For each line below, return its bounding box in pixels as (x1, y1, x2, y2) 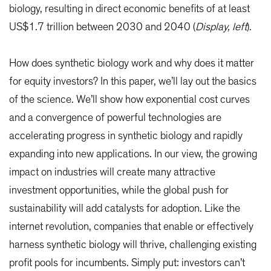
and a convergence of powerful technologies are (9, 113, 221, 124)
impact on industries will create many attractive (9, 167, 215, 178)
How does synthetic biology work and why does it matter (9, 58, 254, 70)
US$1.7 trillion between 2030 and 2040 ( (9, 22, 195, 33)
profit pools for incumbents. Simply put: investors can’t (9, 258, 245, 269)
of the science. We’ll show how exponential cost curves (9, 94, 250, 106)
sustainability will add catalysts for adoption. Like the (9, 203, 240, 215)
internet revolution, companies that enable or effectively (9, 221, 253, 233)
